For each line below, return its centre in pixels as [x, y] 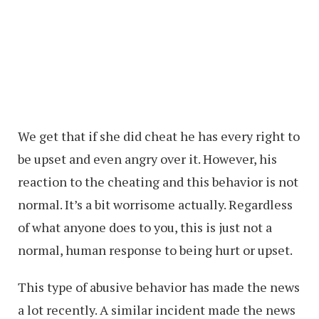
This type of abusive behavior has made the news [159, 287]
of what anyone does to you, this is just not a [145, 228]
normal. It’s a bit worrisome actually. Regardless [155, 205]
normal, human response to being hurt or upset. [155, 250]
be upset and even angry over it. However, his [147, 159]
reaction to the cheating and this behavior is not [158, 182]
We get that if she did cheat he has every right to [159, 136]
